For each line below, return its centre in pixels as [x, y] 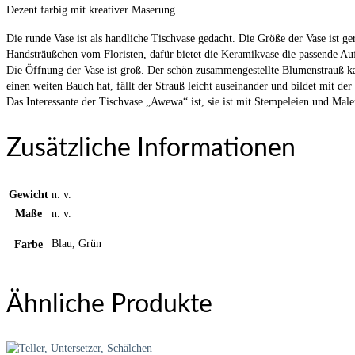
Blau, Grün [76, 244]
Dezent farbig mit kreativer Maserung [91, 10]
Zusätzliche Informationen [151, 148]
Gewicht [29, 195]
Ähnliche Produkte [109, 304]
